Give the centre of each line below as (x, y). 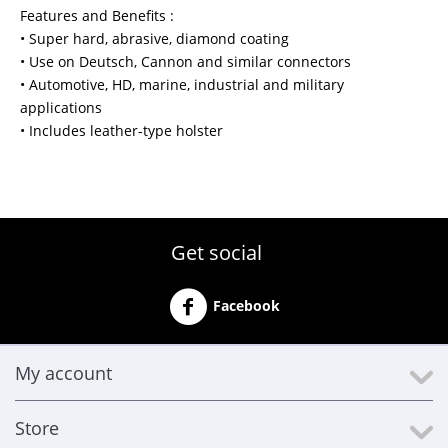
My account (63, 373)
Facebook (246, 305)
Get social (216, 252)
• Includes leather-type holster (121, 130)
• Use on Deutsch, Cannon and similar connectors (185, 61)
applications (61, 107)
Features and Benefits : (97, 15)
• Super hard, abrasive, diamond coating (154, 38)
